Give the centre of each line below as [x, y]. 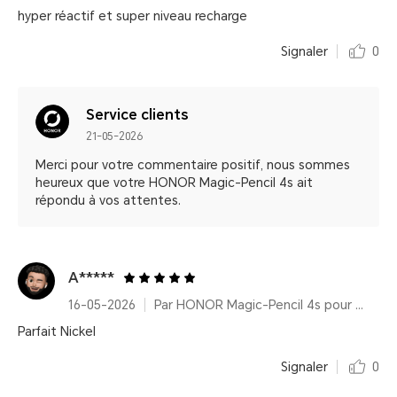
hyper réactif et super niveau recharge [132, 16]
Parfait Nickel [57, 331]
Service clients [137, 115]
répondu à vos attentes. [108, 200]
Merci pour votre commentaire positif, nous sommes [193, 165]
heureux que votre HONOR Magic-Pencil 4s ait [174, 183]
